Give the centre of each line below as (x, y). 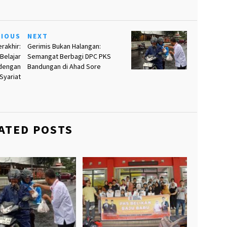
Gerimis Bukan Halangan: (64, 46)
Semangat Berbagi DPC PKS (69, 56)
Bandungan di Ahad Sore (64, 67)
